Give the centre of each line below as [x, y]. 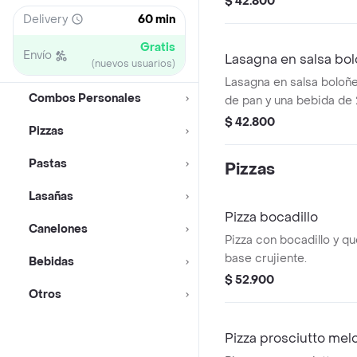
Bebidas [51, 262]
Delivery [45, 19]
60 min [157, 20]
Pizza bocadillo [271, 217]
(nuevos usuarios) [133, 64]
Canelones [58, 229]
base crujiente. [266, 259]
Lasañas [51, 196]
